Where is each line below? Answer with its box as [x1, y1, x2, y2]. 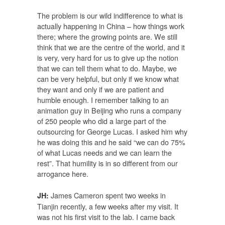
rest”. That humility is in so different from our [37, 158, 178, 169]
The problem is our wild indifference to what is [37, 10, 183, 21]
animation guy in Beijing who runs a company [37, 105, 181, 116]
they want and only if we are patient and [37, 84, 164, 95]
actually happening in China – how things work [37, 21, 184, 32]
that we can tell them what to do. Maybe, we [37, 63, 177, 74]
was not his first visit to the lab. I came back [37, 211, 175, 222]
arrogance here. [37, 168, 88, 179]
